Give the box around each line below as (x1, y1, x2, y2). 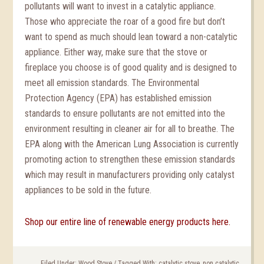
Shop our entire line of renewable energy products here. (25, 216, 231, 227)
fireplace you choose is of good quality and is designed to (25, 62, 237, 73)
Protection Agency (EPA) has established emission (25, 93, 212, 104)
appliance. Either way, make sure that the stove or (25, 47, 208, 58)
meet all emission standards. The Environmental (25, 77, 200, 88)
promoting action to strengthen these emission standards (25, 154, 236, 165)
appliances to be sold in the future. (25, 184, 152, 196)
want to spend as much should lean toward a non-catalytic (25, 31, 238, 42)
